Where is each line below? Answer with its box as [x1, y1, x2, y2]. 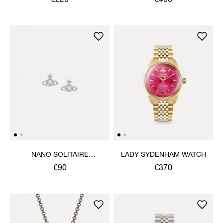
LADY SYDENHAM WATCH [120, 151, 206, 159]
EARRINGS [42, 161, 78, 169]
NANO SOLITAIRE [31, 151, 89, 159]
